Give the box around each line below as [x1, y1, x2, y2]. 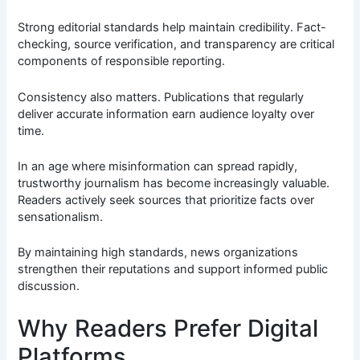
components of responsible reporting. [18, 54, 226, 69]
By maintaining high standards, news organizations [18, 245, 299, 260]
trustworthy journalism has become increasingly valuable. [18, 175, 330, 190]
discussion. [18, 279, 80, 294]
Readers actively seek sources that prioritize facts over [18, 192, 315, 207]
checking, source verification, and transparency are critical [18, 37, 335, 52]
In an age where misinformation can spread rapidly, [18, 158, 298, 174]
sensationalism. [18, 209, 104, 224]
